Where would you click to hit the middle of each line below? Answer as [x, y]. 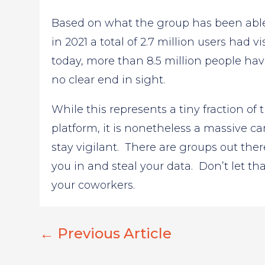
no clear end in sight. [109, 80]
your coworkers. [93, 185]
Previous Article [115, 233]
